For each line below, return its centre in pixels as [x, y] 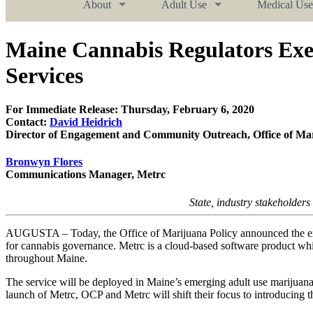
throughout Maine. [46, 258]
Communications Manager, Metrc [86, 175]
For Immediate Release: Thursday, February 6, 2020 [130, 110]
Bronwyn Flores [44, 162]
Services [44, 75]
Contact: [28, 122]
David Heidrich [86, 122]
